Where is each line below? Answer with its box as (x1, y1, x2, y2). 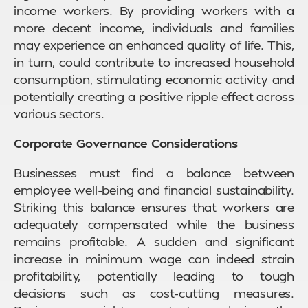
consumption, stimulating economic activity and (14, 71, 294, 87)
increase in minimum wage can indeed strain (14, 250, 294, 267)
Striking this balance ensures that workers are (14, 199, 294, 215)
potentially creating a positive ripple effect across (14, 88, 294, 104)
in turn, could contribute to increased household (14, 54, 294, 70)
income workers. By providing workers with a (14, 2, 294, 19)
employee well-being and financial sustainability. (14, 181, 294, 198)
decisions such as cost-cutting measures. (14, 285, 294, 301)
